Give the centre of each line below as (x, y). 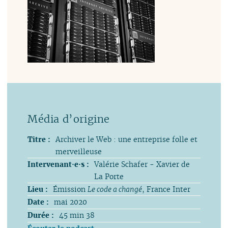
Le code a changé (115, 189)
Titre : (39, 139)
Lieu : (38, 189)
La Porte (109, 176)
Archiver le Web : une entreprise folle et (127, 139)
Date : (38, 202)
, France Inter (166, 189)
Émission (70, 189)
